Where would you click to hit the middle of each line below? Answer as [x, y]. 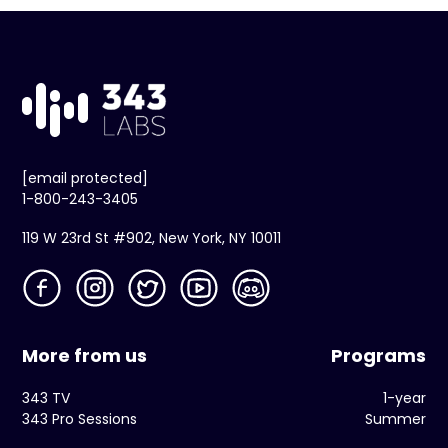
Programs [378, 356]
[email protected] [85, 178]
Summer [395, 419]
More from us [85, 356]
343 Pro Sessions [80, 419]
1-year [404, 398]
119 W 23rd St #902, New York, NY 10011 [152, 238]
